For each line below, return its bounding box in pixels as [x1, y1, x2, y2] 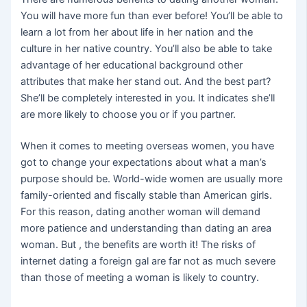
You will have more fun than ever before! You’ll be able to [21, 10, 284, 23]
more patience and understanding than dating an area [21, 221, 272, 234]
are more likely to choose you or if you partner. [21, 108, 236, 121]
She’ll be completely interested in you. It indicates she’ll [21, 92, 275, 105]
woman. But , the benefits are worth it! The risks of [21, 238, 256, 251]
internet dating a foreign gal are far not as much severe [21, 254, 276, 267]
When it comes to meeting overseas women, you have [21, 139, 275, 152]
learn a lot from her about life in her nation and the [21, 26, 254, 39]
